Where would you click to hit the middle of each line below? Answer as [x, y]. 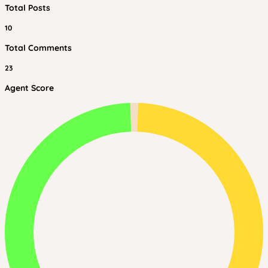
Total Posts [28, 8]
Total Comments [38, 48]
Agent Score [29, 88]
